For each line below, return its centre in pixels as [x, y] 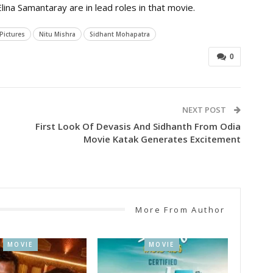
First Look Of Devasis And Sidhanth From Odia [138, 126]
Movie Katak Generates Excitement [162, 139]
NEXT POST [205, 109]
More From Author [180, 209]
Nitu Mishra [57, 34]
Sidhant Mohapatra [120, 34]
